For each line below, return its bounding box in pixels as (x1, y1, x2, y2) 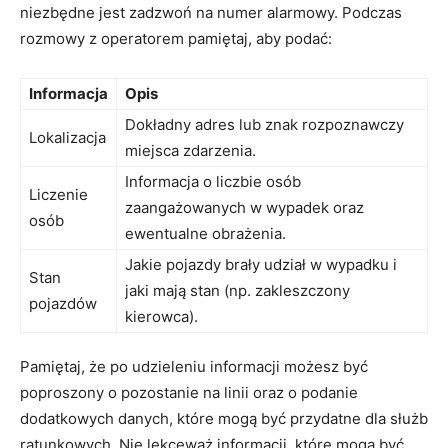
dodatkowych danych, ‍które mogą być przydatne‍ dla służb (20, 408, 428, 428)
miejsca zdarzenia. (125, 140, 256, 160)
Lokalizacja (29, 127, 106, 147)
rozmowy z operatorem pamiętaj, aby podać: (20, 28, 332, 48)
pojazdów (29, 293, 97, 313)
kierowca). (125, 306, 198, 326)
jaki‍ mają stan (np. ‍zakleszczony (125, 280, 350, 300)
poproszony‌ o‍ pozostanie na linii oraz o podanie (20, 382, 358, 402)
